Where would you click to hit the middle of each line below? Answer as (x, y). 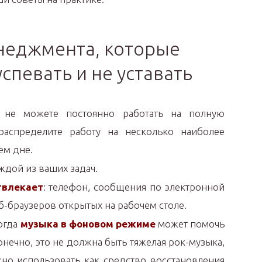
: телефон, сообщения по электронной (134, 187)
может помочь (191, 224)
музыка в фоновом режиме (89, 224)
